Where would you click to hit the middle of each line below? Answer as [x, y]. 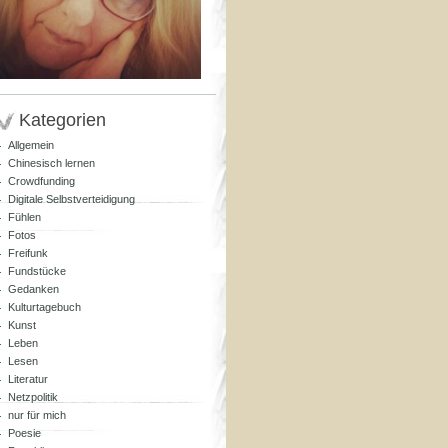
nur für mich [37, 415]
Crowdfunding [41, 181]
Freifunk [28, 253]
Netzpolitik [33, 397]
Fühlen [24, 217]
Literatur [28, 379]
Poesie [24, 433]
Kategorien [62, 120]
